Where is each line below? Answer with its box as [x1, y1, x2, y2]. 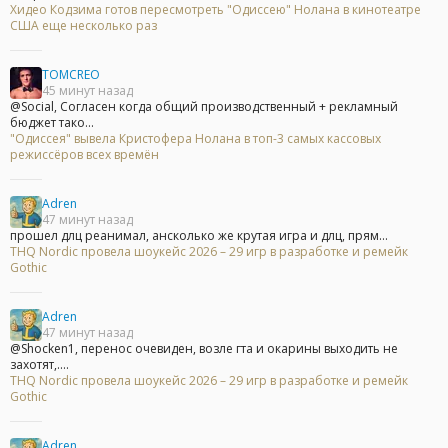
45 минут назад [42, 82, 133, 100]
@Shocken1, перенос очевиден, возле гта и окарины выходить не [10, 340, 398, 358]
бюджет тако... [10, 114, 94, 132]
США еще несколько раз [10, 17, 157, 35]
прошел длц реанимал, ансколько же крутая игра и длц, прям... [10, 227, 388, 245]
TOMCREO [42, 66, 100, 84]
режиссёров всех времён [10, 146, 159, 164]
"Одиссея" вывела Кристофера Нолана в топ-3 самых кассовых [10, 130, 381, 148]
